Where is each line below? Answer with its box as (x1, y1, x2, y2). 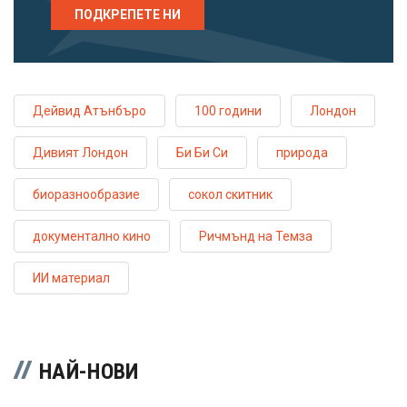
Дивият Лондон (33, 145, 128, 161)
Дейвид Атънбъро (33, 104, 146, 119)
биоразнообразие (33, 187, 140, 203)
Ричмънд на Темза (199, 229, 313, 244)
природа (276, 145, 328, 161)
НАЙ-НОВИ (39, 359, 139, 385)
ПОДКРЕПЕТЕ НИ (74, 7, 181, 23)
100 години (194, 104, 262, 119)
